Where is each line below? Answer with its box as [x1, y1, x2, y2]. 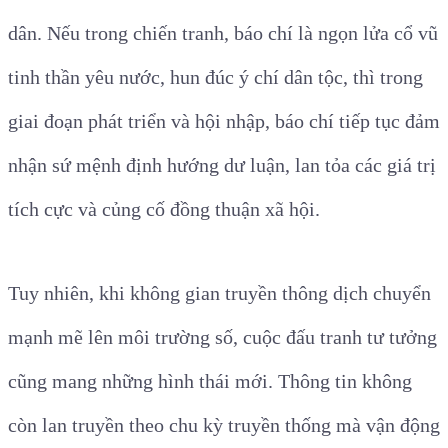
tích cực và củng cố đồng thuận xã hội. [8, 198, 320, 221]
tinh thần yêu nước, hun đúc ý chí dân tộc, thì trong [8, 66, 423, 89]
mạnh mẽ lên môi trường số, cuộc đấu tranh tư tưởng [8, 326, 437, 349]
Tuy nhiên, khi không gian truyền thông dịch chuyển [8, 282, 431, 305]
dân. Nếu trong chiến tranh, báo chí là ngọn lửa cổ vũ [8, 22, 438, 45]
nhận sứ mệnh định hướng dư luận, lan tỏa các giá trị [8, 154, 436, 177]
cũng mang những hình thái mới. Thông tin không [8, 370, 412, 393]
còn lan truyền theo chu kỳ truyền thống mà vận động [8, 414, 440, 437]
